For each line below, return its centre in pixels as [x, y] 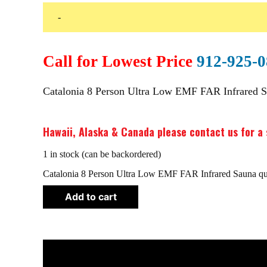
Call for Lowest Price [120, 61]
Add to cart [91, 196]
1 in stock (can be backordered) [102, 154]
